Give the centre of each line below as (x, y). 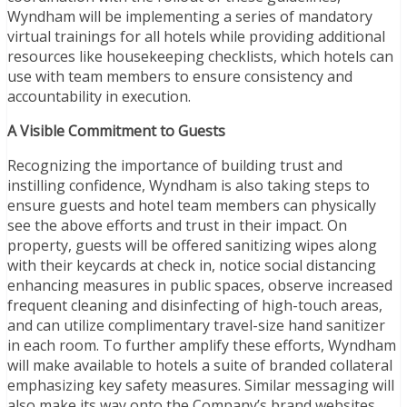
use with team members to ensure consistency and (180, 76)
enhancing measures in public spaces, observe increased (200, 285)
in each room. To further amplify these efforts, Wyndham (202, 345)
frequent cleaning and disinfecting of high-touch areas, (195, 305)
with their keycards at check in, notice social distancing (192, 265)
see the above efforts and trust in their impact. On (177, 225)
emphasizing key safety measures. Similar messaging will (201, 385)
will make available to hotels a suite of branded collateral (200, 365)
